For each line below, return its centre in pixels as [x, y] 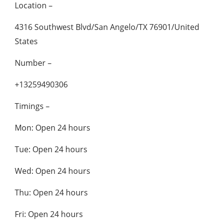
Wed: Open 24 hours [53, 171]
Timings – [32, 106]
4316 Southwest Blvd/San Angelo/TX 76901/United [107, 27]
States [26, 41]
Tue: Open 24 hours [51, 149]
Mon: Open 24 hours [53, 127]
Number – [33, 63]
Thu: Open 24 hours [51, 192]
